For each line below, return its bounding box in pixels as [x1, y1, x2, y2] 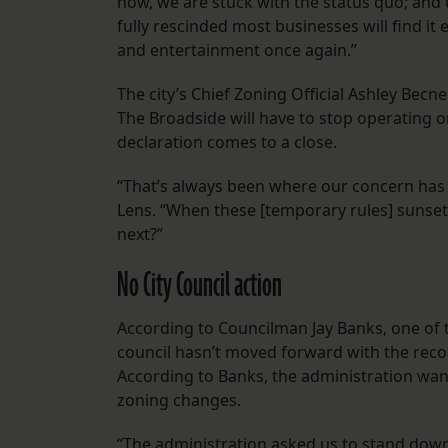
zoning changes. [117, 389, 245, 412]
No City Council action [117, 262, 286, 311]
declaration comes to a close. [117, 131, 337, 154]
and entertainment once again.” [117, 39, 357, 62]
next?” [117, 223, 163, 246]
